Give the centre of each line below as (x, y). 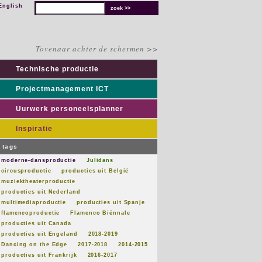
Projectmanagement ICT (62, 89)
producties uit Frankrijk (39, 255)
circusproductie (26, 171)
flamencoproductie (31, 213)
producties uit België (95, 171)
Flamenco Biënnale (100, 213)
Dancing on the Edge (35, 244)
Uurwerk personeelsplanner (70, 109)
